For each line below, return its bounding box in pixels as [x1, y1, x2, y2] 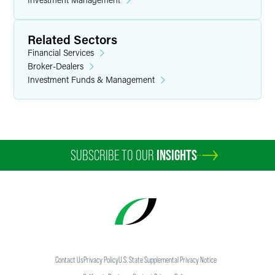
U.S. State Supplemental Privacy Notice [118, 255, 217, 265]
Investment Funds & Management [28, 74, 155, 85]
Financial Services [28, 47, 94, 58]
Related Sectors [28, 31, 117, 47]
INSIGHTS [157, 147, 197, 163]
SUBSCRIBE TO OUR [71, 147, 157, 163]
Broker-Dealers [28, 60, 83, 72]
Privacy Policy [83, 255, 118, 265]
